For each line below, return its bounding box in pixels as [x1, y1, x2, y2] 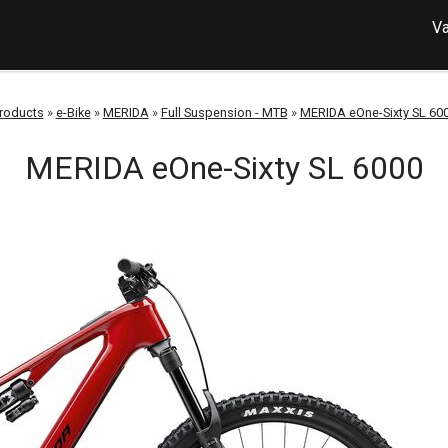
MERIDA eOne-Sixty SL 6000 [24, 149, 424, 187]
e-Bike [55, 105, 91, 120]
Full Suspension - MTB [160, 105, 288, 120]
